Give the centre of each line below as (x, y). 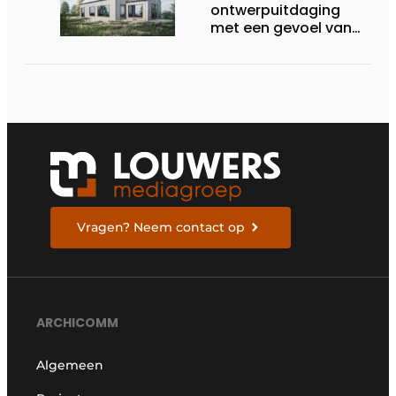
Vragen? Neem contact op (161, 227)
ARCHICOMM (78, 322)
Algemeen (70, 365)
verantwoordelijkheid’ (288, 45)
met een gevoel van (281, 27)
